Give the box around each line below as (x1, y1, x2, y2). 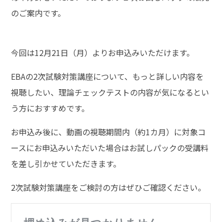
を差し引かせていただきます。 (11, 157, 121, 169)
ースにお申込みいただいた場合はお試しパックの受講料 (11, 141, 209, 154)
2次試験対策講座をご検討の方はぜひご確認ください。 (11, 181, 206, 193)
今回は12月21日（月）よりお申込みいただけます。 (11, 46, 195, 58)
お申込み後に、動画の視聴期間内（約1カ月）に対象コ (11, 125, 206, 138)
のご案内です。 (11, 6, 66, 19)
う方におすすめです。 (11, 102, 90, 114)
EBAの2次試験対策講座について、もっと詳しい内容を (11, 70, 204, 82)
